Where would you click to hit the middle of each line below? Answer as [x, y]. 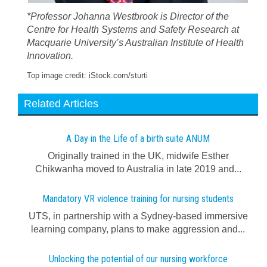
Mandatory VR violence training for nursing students [138, 198]
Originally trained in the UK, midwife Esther [138, 156]
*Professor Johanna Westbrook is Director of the [128, 16]
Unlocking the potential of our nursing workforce [138, 259]
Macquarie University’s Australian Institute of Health [135, 42]
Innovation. [50, 55]
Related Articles [61, 103]
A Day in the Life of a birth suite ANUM [138, 138]
